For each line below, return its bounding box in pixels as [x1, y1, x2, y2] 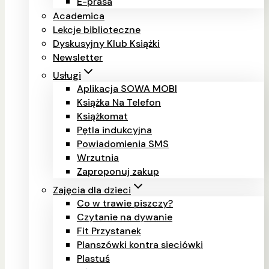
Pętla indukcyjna [77, 123, 152, 136]
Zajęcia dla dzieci [53, 183, 131, 196]
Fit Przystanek [77, 224, 141, 237]
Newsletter [53, 50, 103, 64]
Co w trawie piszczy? [77, 196, 173, 210]
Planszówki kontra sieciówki [77, 238, 203, 251]
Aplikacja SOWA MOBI [77, 82, 177, 95]
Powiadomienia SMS [77, 137, 169, 150]
